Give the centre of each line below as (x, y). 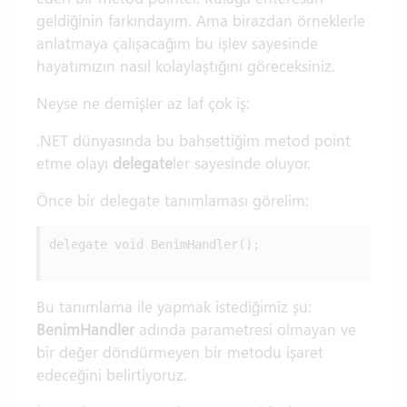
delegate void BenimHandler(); (154, 244)
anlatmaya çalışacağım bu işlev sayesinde (177, 43)
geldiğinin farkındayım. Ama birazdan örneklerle (201, 20)
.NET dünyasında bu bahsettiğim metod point (194, 140)
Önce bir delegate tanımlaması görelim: (173, 200)
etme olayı (74, 163)
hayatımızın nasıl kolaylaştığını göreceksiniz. (186, 65)
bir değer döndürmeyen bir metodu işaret (180, 352)
